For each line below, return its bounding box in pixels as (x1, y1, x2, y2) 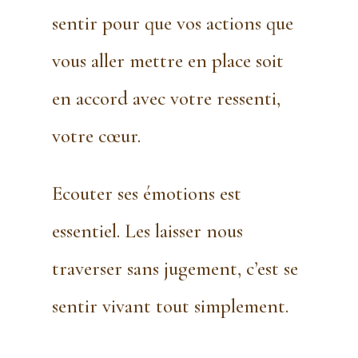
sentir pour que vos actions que (51, 11, 293, 36)
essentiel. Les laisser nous (51, 219, 243, 244)
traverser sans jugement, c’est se (51, 257, 298, 281)
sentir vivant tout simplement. (51, 294, 288, 319)
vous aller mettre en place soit (51, 49, 284, 74)
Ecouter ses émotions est (51, 181, 241, 206)
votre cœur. (51, 124, 141, 149)
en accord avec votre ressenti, (51, 86, 280, 111)
